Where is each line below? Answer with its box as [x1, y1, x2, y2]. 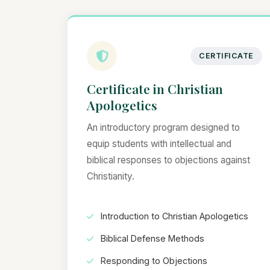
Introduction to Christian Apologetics [98, 211, 248, 222]
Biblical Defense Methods [98, 233, 204, 244]
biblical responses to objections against [87, 154, 250, 166]
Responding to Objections [98, 256, 207, 266]
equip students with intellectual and [87, 138, 231, 149]
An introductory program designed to [87, 122, 240, 133]
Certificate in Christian [87, 80, 223, 97]
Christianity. [87, 171, 134, 182]
